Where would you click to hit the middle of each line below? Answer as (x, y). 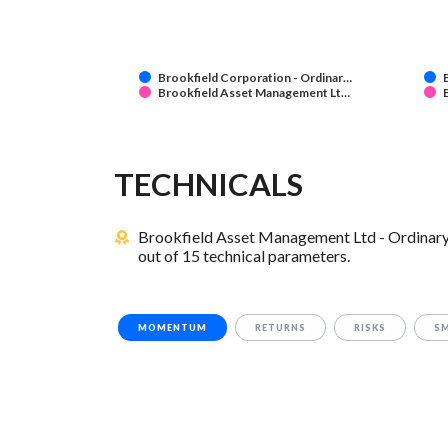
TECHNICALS (208, 184)
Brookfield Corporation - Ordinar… (255, 78)
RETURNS (280, 328)
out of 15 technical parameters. (244, 256)
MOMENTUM (172, 328)
